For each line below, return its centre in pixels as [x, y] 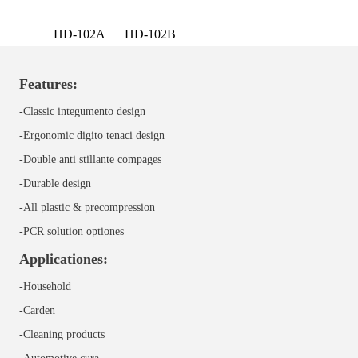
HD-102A [80, 34]
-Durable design [55, 184]
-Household [45, 287]
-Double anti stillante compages [90, 160]
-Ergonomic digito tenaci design [91, 136]
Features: [48, 84]
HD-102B [151, 34]
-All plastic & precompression [87, 208]
